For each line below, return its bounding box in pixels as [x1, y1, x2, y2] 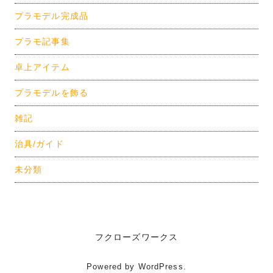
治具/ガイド [15, 138, 64, 149]
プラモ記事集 [15, 36, 70, 46]
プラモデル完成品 [15, 10, 88, 21]
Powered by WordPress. [87, 262, 186, 272]
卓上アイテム [15, 62, 70, 72]
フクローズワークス [94, 232, 179, 242]
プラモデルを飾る [15, 87, 88, 97]
